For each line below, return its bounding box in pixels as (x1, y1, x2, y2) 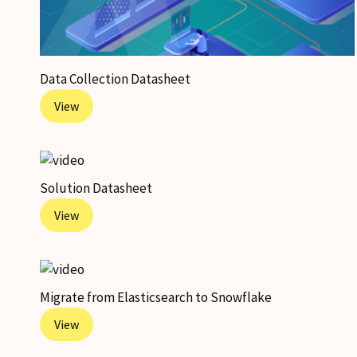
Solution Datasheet (40, 179, 152, 197)
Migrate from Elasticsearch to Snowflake (40, 288, 272, 306)
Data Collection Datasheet (40, 70, 190, 88)
